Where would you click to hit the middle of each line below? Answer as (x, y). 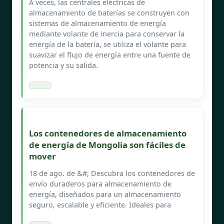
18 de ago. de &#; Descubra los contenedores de (112, 173)
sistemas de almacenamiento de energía (97, 23)
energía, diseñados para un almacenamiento (105, 194)
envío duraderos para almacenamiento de (100, 183)
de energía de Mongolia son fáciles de (107, 144)
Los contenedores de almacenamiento (108, 133)
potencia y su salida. (63, 65)
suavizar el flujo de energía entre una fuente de (110, 54)
